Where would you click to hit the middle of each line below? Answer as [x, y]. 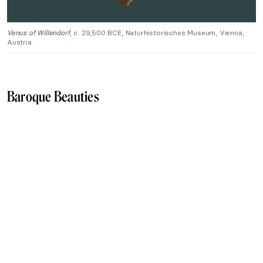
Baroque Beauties [53, 97]
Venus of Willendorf [38, 33]
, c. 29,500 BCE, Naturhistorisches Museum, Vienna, [157, 33]
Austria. [20, 42]
